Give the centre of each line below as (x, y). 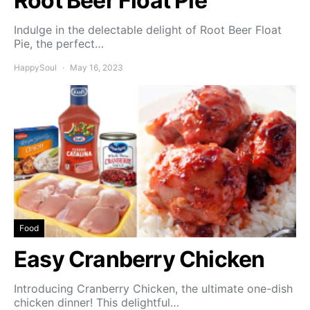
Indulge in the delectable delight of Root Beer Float (148, 30)
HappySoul (35, 68)
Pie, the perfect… (59, 44)
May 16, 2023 (97, 68)
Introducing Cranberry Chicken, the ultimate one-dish (153, 289)
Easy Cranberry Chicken (139, 259)
